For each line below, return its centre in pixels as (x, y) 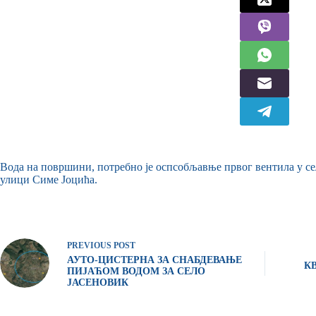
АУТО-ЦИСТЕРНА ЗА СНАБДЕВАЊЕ (154, 260)
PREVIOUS (90, 245)
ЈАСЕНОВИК (98, 282)
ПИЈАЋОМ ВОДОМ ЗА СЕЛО (136, 271)
